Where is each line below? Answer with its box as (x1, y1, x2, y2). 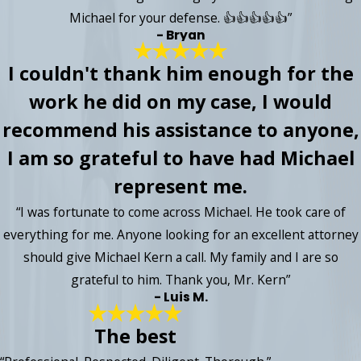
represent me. (114, 173, 247, 200)
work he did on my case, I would (29, 89, 332, 115)
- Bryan (156, 26, 205, 44)
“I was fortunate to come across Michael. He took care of (15, 203, 346, 222)
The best (94, 322, 176, 349)
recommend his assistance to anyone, (2, 117, 359, 143)
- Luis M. (153, 288, 208, 306)
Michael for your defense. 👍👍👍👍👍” (69, 8, 292, 27)
